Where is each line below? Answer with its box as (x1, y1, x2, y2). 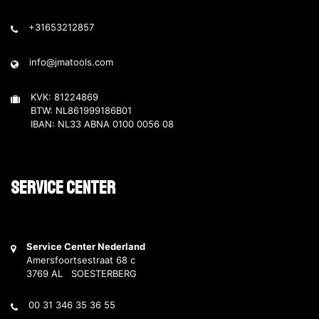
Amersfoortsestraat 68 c (26, 254, 135, 266)
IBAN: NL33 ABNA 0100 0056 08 (31, 118, 174, 130)
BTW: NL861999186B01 (31, 105, 132, 116)
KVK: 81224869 (31, 91, 98, 103)
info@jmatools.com (29, 56, 113, 68)
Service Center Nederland (26, 241, 145, 252)
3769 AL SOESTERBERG (26, 268, 137, 279)
